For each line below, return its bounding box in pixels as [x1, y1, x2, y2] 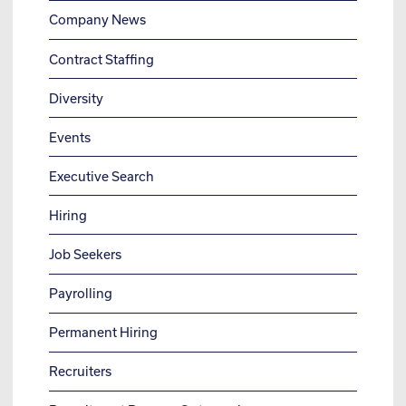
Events [49, 129, 91, 145]
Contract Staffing [49, 51, 154, 67]
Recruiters [49, 363, 111, 380]
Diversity [49, 90, 103, 106]
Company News [49, 12, 146, 28]
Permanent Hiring [49, 324, 158, 341]
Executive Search [49, 168, 154, 184]
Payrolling [49, 285, 112, 302]
